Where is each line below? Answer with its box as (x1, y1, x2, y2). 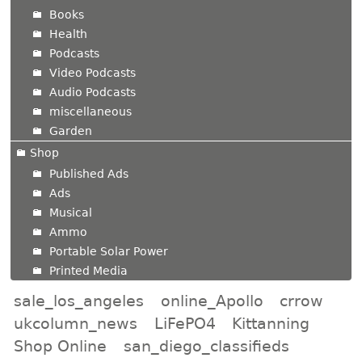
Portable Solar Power (49, 245, 169, 259)
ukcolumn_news (14, 314, 138, 332)
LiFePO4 (154, 314, 216, 332)
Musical (49, 206, 93, 220)
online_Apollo (160, 291, 263, 309)
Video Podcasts (49, 66, 137, 80)
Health (49, 27, 88, 41)
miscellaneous (49, 105, 133, 119)
